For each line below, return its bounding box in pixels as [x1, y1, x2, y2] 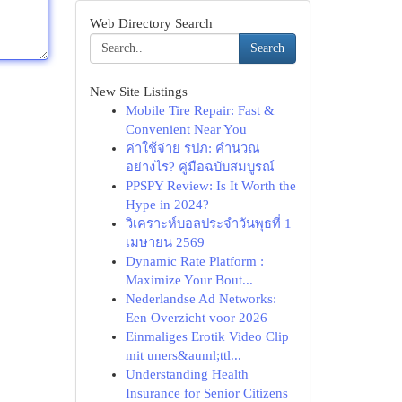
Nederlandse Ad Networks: [125, 292, 276, 306]
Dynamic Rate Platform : [125, 254, 264, 268]
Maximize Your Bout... [125, 273, 253, 287]
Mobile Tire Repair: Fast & [125, 103, 275, 118]
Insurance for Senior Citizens [125, 386, 288, 400]
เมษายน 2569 [125, 235, 205, 249]
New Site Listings [89, 84, 188, 99]
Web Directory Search [89, 16, 213, 31]
